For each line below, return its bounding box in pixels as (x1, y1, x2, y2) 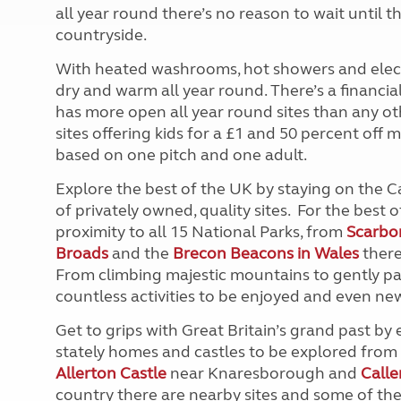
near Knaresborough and (166, 363, 361, 383)
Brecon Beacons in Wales (173, 243, 359, 263)
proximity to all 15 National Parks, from (55, 221, 346, 242)
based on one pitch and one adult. (55, 144, 307, 165)
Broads (55, 243, 108, 263)
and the (108, 243, 173, 263)
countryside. (55, 24, 147, 45)
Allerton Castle (55, 363, 166, 383)
